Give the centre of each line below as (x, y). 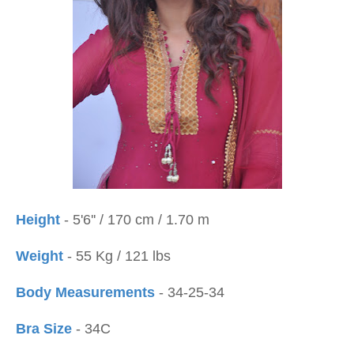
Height (38, 220)
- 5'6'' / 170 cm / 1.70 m (135, 220)
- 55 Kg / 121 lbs (119, 256)
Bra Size (44, 329)
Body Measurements (85, 292)
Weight (41, 256)
